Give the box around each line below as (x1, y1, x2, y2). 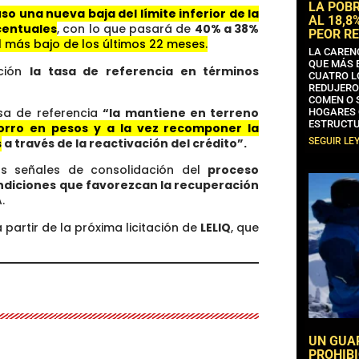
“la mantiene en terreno (103, 105, 260, 121)
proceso (208, 162, 260, 179)
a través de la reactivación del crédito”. (2, 135, 247, 151)
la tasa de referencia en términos (29, 63, 260, 79)
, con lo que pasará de (57, 21, 195, 38)
